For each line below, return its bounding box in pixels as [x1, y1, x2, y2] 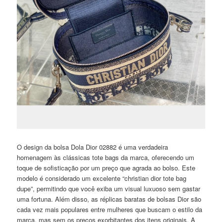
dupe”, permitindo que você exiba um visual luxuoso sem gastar [17, 184, 201, 194]
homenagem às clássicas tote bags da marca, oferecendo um [17, 153, 195, 163]
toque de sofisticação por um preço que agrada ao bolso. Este [17, 163, 196, 173]
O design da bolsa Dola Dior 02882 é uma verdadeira [17, 142, 168, 152]
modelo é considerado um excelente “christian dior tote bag [17, 173, 187, 183]
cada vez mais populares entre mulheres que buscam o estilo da [17, 205, 203, 215]
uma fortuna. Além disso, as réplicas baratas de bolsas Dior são [17, 194, 202, 204]
